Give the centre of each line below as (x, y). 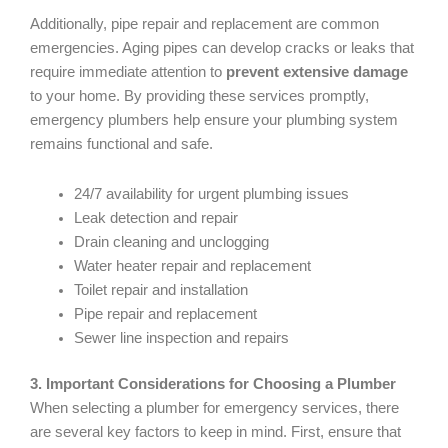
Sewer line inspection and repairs (181, 337)
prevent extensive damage (317, 72)
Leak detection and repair (155, 217)
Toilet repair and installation (160, 289)
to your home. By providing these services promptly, (199, 96)
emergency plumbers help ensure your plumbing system (214, 120)
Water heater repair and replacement (192, 265)
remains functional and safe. (121, 144)
